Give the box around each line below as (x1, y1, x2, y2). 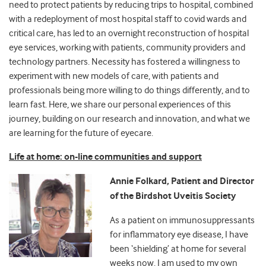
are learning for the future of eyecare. (9, 128, 153, 139)
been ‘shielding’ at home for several (110, 243, 246, 255)
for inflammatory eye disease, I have (110, 229, 248, 240)
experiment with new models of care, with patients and (9, 71, 218, 82)
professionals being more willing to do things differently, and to (9, 85, 250, 96)
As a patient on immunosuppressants (110, 215, 255, 226)
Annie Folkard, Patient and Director (110, 176, 254, 188)
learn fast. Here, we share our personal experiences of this (9, 99, 231, 110)
